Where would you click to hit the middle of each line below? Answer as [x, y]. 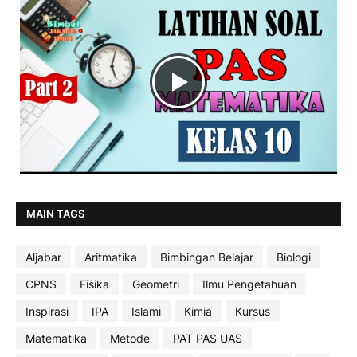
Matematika [56, 338]
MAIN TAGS [55, 213]
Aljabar [43, 257]
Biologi [294, 257]
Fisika [94, 284]
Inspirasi [47, 311]
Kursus [253, 311]
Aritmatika [111, 257]
